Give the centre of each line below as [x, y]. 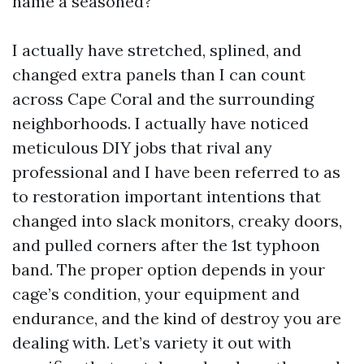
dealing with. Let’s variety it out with [152, 342]
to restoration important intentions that [167, 196]
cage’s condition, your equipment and [156, 294]
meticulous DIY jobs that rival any [142, 147]
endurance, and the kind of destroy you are [177, 318]
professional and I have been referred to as [176, 172]
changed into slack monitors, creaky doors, [177, 221]
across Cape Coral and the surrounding [163, 99]
